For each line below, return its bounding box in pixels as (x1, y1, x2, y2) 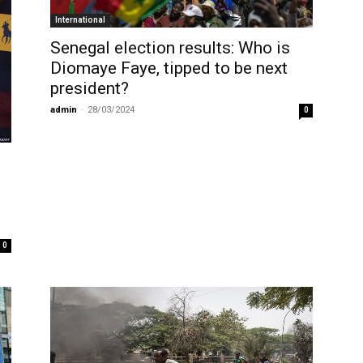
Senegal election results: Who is (50, 38, 290, 58)
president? (50, 79, 129, 99)
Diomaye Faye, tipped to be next (50, 58, 288, 79)
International (55, 15, 105, 25)
